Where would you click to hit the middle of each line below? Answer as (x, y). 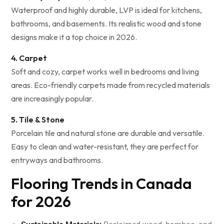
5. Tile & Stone (38, 120)
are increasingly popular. (52, 99)
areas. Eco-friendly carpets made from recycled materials (110, 85)
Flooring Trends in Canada (101, 184)
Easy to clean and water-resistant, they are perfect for (105, 147)
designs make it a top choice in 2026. (74, 37)
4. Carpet (29, 58)
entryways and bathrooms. (57, 160)
